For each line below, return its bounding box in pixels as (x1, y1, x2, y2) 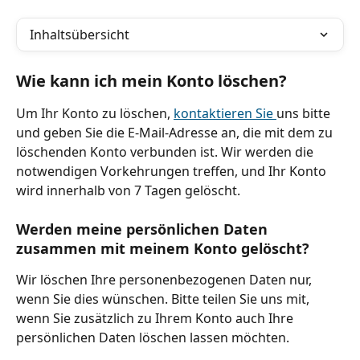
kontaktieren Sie (174, 104, 276, 122)
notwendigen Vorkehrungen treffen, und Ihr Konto (16, 162, 329, 180)
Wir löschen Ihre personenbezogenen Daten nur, (16, 271, 315, 289)
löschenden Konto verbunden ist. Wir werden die (16, 143, 317, 161)
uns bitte (276, 104, 333, 122)
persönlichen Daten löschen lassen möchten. (16, 329, 289, 347)
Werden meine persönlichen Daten (16, 219, 272, 239)
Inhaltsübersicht (30, 26, 129, 43)
